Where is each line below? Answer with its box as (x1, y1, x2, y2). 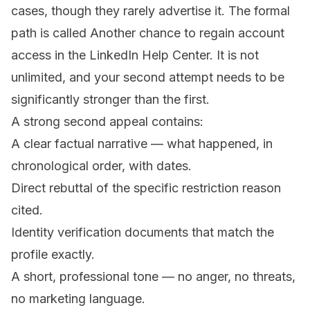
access (11, 48, 51, 63)
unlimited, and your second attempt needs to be (11, 70, 284, 85)
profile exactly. (11, 247, 95, 262)
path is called (11, 26, 90, 41)
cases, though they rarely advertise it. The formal (11, 3, 290, 19)
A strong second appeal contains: (11, 114, 203, 129)
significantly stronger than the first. (11, 92, 210, 107)
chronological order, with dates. (11, 158, 192, 174)
